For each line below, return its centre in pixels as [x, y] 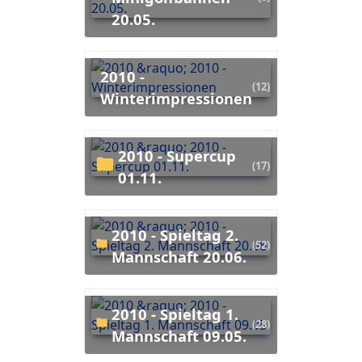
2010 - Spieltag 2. [116, 234]
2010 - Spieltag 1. [116, 314]
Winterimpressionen [176, 98]
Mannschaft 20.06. [179, 256]
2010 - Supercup [122, 155]
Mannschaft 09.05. [179, 335]
